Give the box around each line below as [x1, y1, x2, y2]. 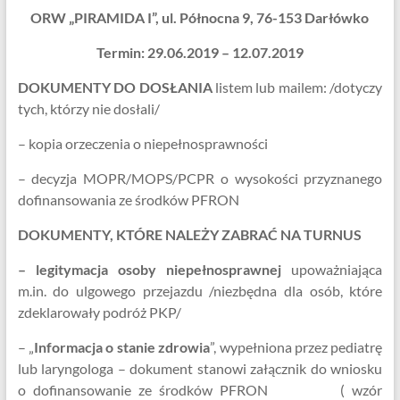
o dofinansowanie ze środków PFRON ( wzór [17, 381, 383, 398]
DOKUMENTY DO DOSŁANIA [17, 79, 212, 96]
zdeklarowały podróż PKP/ [17, 304, 181, 321]
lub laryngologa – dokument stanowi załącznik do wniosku [17, 360, 383, 377]
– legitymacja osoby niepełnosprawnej [17, 261, 282, 278]
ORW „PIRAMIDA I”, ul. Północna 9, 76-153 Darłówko [30, 9, 370, 26]
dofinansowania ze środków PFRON [17, 191, 239, 208]
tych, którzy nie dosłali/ [17, 100, 160, 117]
